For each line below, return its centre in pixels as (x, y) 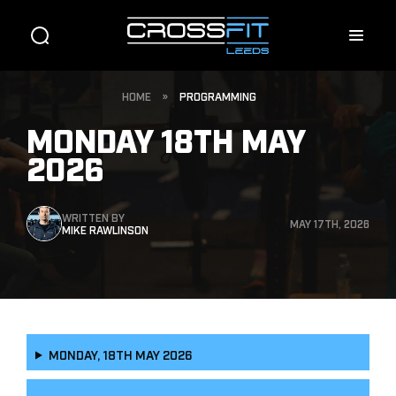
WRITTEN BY (93, 217)
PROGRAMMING (218, 95)
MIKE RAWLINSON (105, 229)
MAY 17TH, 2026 (330, 223)
